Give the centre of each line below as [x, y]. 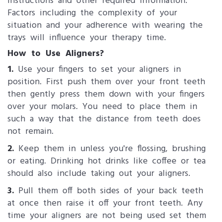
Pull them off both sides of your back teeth [109, 191]
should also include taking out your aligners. [99, 174]
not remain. [33, 132]
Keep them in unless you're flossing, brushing [110, 149]
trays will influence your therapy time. [87, 38]
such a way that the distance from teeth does [104, 119]
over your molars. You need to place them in [102, 107]
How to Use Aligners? [56, 54]
